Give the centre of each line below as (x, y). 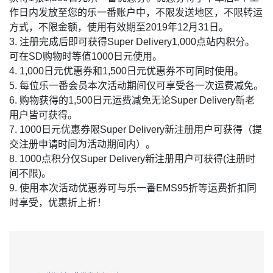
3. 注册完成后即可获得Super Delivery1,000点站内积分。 (132, 42)
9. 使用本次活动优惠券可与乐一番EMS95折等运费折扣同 (133, 188)
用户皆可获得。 (43, 115)
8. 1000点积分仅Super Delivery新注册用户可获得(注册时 (132, 159)
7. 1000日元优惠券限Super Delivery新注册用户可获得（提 (136, 129)
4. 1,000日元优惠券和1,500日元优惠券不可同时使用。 (126, 71)
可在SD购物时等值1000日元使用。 (86, 56)
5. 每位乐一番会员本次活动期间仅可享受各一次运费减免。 (136, 86)
